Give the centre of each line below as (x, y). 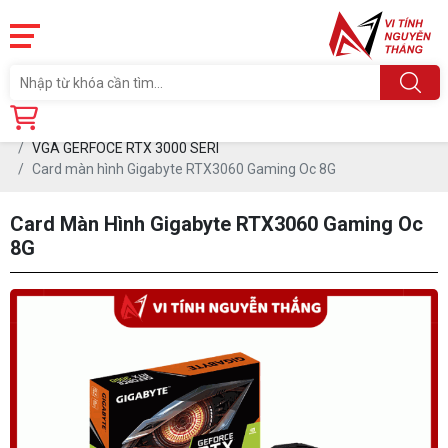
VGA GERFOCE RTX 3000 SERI (125, 148)
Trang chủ (41, 127)
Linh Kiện (122, 127)
